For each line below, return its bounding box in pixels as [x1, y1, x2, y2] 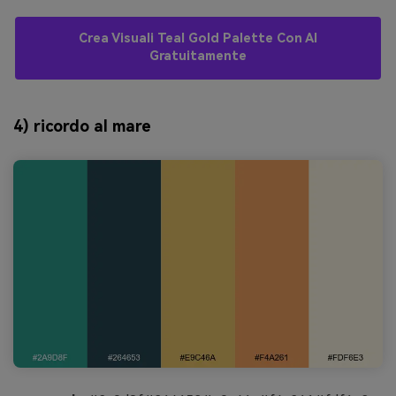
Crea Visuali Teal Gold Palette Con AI [79, 31, 317, 47]
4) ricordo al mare [13, 117, 151, 136]
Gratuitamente [149, 49, 247, 65]
